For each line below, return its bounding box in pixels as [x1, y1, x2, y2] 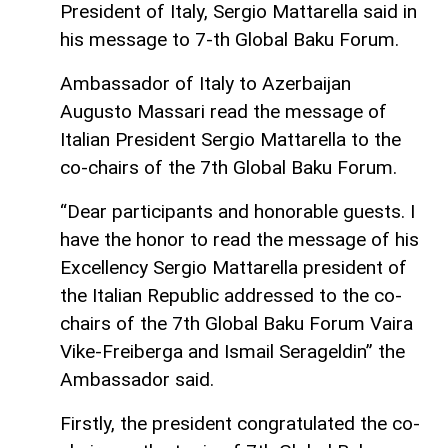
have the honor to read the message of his [60, 227, 419, 251]
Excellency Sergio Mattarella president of [60, 255, 407, 279]
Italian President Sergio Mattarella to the [60, 127, 401, 151]
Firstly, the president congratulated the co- [60, 411, 420, 435]
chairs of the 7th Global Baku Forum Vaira [60, 311, 413, 335]
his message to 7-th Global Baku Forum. [60, 27, 399, 51]
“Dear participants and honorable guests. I [60, 199, 415, 223]
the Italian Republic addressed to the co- [60, 283, 402, 307]
